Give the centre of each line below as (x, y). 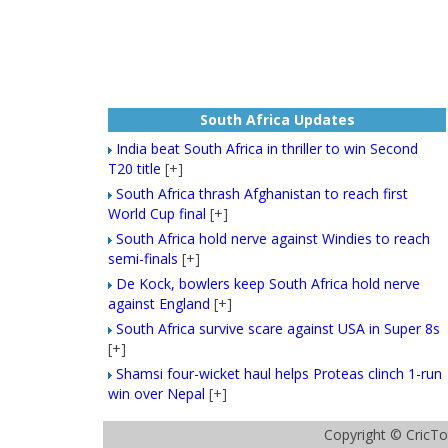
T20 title (135, 168)
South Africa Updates (277, 119)
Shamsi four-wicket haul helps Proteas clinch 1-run (279, 373)
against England (159, 303)
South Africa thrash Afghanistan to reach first (262, 193)
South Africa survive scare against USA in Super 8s (278, 328)
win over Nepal (157, 393)
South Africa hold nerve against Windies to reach (273, 238)
